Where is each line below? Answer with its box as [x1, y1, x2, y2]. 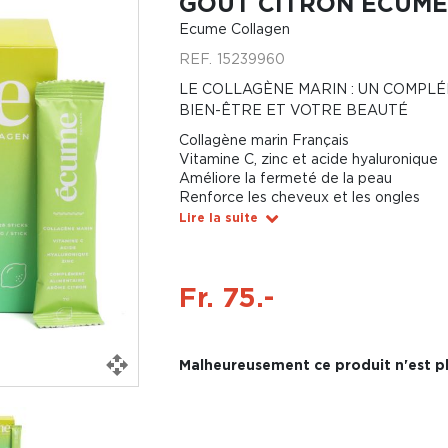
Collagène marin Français [178, 132, 349, 147]
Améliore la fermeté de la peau [178, 170, 392, 185]
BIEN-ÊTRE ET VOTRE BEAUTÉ [178, 102, 408, 117]
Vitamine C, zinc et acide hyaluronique [178, 151, 438, 166]
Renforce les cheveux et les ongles [178, 189, 420, 204]
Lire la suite [178, 211, 258, 224]
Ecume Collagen [178, 21, 290, 36]
